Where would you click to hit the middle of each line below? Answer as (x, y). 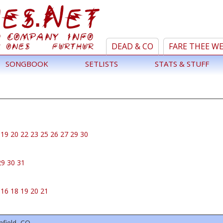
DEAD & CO (132, 46)
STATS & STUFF (182, 64)
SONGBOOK (27, 64)
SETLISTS (102, 64)
